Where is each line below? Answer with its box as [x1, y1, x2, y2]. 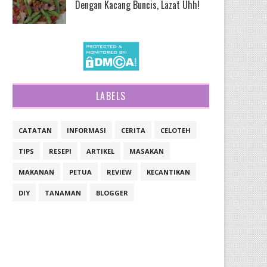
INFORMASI [67, 126, 106, 135]
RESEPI [49, 147, 72, 156]
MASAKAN [129, 147, 164, 156]
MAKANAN [18, 167, 54, 176]
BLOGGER [96, 188, 128, 197]
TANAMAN [45, 188, 81, 197]
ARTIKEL [86, 147, 114, 156]
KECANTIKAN [147, 167, 190, 176]
